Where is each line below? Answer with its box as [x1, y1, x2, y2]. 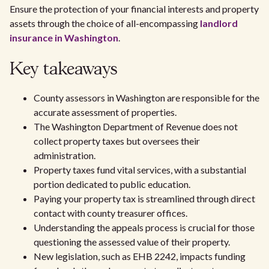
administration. [34, 150, 95, 161]
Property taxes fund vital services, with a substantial [34, 164, 246, 175]
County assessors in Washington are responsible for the [34, 92, 259, 103]
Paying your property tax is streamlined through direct [34, 193, 255, 204]
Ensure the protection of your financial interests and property [10, 3, 259, 14]
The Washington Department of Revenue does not [34, 121, 238, 132]
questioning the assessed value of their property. [34, 236, 230, 247]
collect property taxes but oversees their [34, 135, 200, 147]
